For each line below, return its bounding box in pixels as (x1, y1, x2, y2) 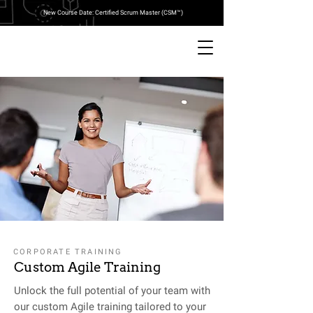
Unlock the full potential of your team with (14, 284, 210, 297)
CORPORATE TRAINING (13, 247, 123, 256)
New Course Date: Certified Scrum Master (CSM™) (43, 9, 183, 16)
